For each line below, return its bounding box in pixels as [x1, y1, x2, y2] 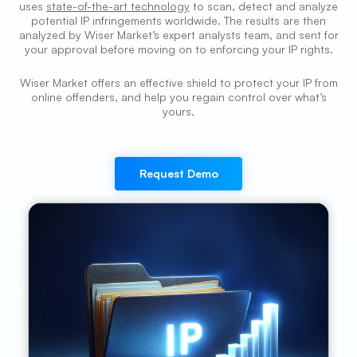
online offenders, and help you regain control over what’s [30, 90, 327, 104]
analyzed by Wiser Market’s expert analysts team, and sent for [18, 28, 339, 41]
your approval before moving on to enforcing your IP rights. [24, 42, 333, 56]
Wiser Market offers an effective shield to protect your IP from [19, 76, 338, 89]
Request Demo [139, 167, 218, 180]
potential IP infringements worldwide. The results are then [31, 14, 326, 27]
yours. [163, 104, 194, 118]
